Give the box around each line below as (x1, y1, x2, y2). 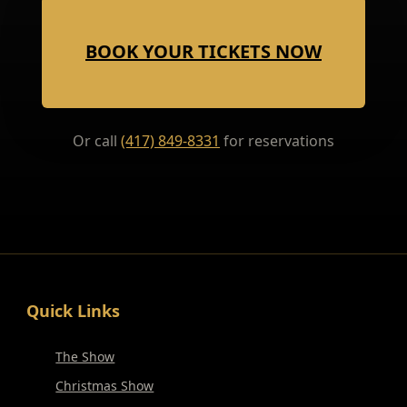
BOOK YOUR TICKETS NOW (85, 39, 322, 64)
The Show (55, 348, 115, 365)
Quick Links (26, 300, 121, 322)
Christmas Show (55, 377, 154, 394)
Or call (73, 131, 121, 151)
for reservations (220, 131, 334, 151)
